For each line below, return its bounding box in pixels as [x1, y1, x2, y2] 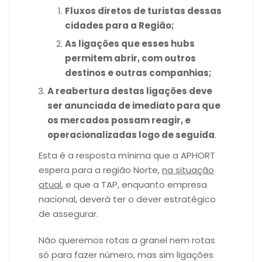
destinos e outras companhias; [65, 66, 212, 79]
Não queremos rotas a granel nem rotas [39, 233, 215, 246]
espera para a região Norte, [39, 163, 162, 176]
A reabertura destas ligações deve [47, 84, 212, 97]
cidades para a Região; [65, 19, 174, 32]
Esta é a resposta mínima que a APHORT [39, 149, 215, 161]
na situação [162, 163, 214, 176]
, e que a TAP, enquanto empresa [61, 178, 207, 191]
